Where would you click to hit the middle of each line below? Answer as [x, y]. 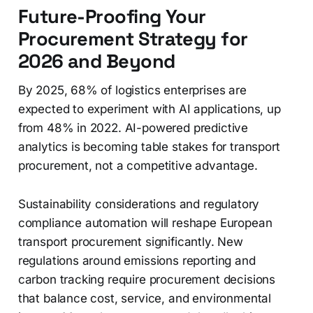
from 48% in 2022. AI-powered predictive [133, 128]
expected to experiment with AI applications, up [149, 109]
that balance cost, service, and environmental [145, 299]
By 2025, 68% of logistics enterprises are [132, 90]
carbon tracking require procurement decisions [147, 280]
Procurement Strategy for [133, 39]
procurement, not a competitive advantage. [138, 166]
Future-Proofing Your [112, 17]
